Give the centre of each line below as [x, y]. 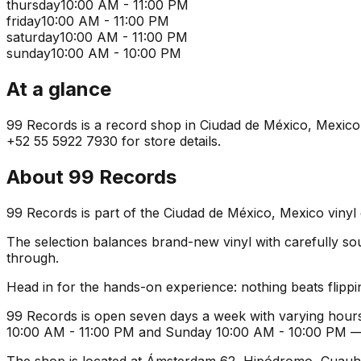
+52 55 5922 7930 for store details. [114, 141]
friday [24, 21]
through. [33, 257]
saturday [33, 37]
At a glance [59, 89]
